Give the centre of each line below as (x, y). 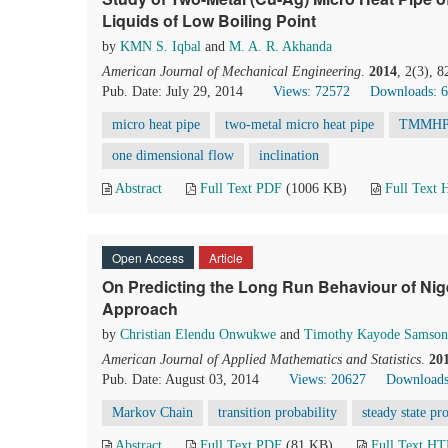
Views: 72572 (311, 91)
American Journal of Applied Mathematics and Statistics (261, 359)
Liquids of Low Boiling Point (209, 20)
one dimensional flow (173, 155)
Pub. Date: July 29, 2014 (172, 91)
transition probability (277, 412)
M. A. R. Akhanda (280, 46)
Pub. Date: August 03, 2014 (180, 379)
